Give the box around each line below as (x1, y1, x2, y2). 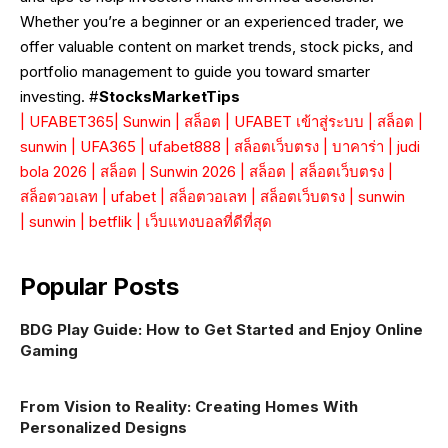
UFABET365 (29, 112, 114, 132)
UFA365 (80, 137, 136, 157)
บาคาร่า (332, 137, 384, 157)
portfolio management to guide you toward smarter (20, 62, 370, 82)
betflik (89, 212, 132, 232)
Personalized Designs (20, 418, 187, 438)
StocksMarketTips (99, 87, 240, 107)
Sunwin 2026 (150, 162, 236, 182)
